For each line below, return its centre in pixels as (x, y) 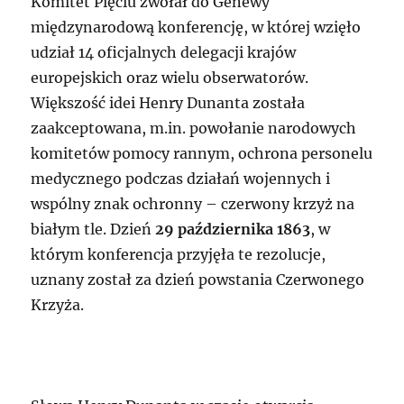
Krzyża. (58, 305)
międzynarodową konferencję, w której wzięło (196, 28)
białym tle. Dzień (93, 230)
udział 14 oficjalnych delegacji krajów (164, 53)
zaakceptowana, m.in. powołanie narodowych (194, 129)
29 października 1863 (233, 230)
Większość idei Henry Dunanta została (168, 103)
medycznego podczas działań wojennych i (181, 179)
